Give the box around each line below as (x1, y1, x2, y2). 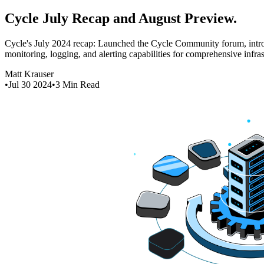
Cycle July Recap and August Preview (5, 10, 233, 26)
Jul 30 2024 (8, 79, 52, 90)
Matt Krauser (5, 68, 54, 79)
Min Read (60, 79, 100, 90)
